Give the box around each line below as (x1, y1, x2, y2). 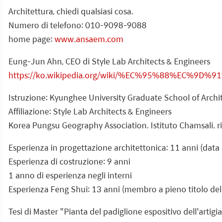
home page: (8, 32, 55, 45)
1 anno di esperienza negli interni (8, 168, 132, 181)
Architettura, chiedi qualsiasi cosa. (8, 4, 133, 17)
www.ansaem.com (55, 32, 123, 45)
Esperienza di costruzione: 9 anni (8, 155, 130, 167)
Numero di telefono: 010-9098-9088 (8, 18, 147, 31)
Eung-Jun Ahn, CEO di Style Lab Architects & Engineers (8, 55, 210, 67)
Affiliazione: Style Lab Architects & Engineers (8, 105, 171, 117)
